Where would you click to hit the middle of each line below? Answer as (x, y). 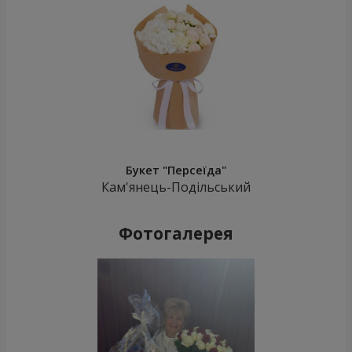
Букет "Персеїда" (176, 170)
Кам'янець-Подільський (176, 187)
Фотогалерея (176, 233)
